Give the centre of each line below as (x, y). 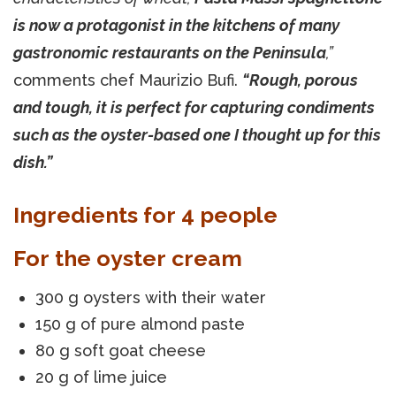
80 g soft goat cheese (121, 350)
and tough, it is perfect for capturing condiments (194, 107)
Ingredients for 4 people (145, 214)
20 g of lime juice (101, 377)
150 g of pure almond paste (140, 324)
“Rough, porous (300, 80)
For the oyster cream (128, 258)
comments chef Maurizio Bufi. (128, 80)
